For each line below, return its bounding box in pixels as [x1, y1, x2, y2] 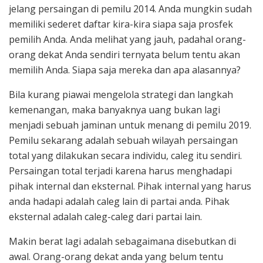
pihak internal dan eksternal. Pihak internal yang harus [9, 180, 251, 193]
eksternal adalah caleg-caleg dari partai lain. [9, 210, 202, 224]
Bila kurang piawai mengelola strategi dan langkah [9, 88, 233, 102]
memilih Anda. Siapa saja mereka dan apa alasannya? [9, 63, 241, 77]
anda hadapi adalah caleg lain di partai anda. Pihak [9, 195, 230, 208]
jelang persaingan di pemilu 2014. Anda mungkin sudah [9, 2, 252, 16]
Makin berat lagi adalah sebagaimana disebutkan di [9, 235, 236, 248]
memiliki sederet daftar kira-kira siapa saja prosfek [9, 18, 233, 31]
